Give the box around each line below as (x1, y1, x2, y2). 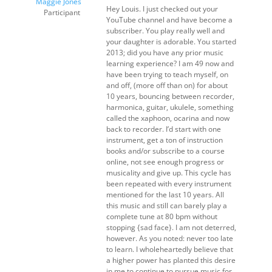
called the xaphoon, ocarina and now (106, 113, 229, 123)
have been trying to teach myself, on (106, 69, 228, 80)
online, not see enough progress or (106, 157, 224, 167)
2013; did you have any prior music (106, 47, 223, 58)
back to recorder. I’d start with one (106, 124, 221, 134)
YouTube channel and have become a (106, 15, 233, 25)
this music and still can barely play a (106, 200, 227, 211)
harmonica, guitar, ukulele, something (106, 102, 234, 112)
